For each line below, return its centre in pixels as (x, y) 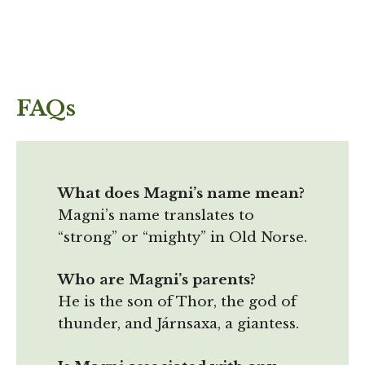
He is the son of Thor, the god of (177, 302)
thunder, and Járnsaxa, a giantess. (178, 324)
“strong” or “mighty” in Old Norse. (182, 237)
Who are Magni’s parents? (157, 280)
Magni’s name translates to (156, 215)
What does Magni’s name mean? (181, 193)
